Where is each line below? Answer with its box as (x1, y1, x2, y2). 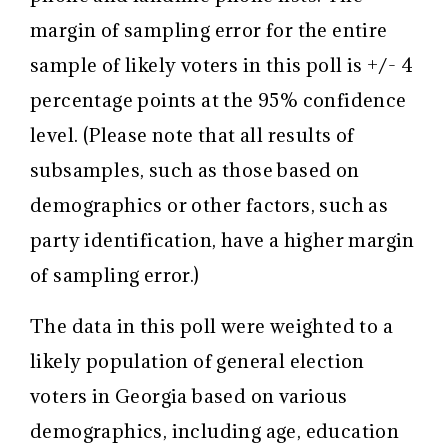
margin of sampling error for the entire (30, 18, 388, 43)
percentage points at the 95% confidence (30, 88, 407, 113)
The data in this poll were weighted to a (30, 314, 393, 339)
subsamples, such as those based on (30, 158, 360, 183)
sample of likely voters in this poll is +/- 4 (30, 53, 413, 78)
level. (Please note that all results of (30, 123, 355, 148)
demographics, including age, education (30, 419, 400, 444)
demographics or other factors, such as (30, 193, 389, 218)
